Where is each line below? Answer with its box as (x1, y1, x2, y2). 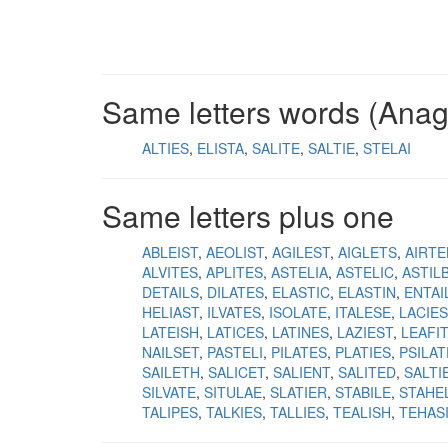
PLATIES (335, 342, 391, 362)
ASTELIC (336, 262, 394, 282)
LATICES (207, 322, 264, 342)
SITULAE (204, 382, 262, 402)
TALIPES (142, 402, 198, 422)
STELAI (363, 138, 411, 158)
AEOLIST (206, 242, 264, 262)
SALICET (208, 362, 265, 382)
